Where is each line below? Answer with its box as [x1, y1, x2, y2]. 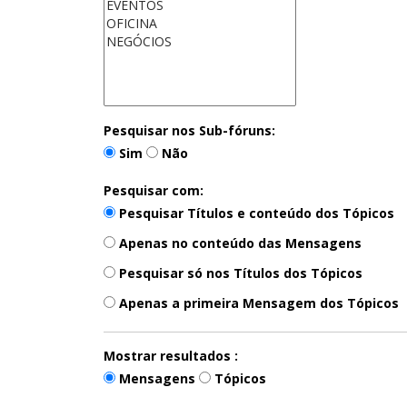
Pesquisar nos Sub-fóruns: [104, 121, 275, 139]
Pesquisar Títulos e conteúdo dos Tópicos [115, 203, 394, 222]
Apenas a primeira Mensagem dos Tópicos [115, 293, 399, 312]
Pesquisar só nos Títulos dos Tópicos [115, 263, 362, 282]
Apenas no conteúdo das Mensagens [115, 233, 362, 252]
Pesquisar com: [104, 181, 203, 199]
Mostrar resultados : [104, 346, 238, 364]
